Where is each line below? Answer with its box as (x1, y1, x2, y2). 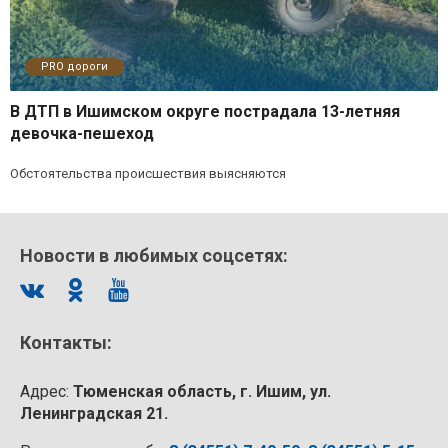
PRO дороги (41, 60, 108, 74)
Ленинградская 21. (20, 404, 168, 424)
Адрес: (20, 382, 73, 402)
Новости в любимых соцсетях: (20, 245, 288, 267)
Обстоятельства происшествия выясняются (10, 166, 286, 182)
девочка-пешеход (10, 124, 154, 144)
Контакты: (20, 332, 112, 354)
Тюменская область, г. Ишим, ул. (73, 382, 331, 402)
